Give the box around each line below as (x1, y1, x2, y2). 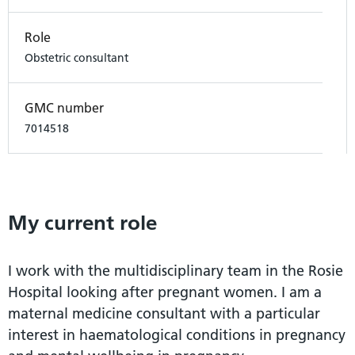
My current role (8, 210, 157, 236)
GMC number (25, 100, 104, 116)
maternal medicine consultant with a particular (8, 304, 320, 323)
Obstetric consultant (25, 51, 128, 66)
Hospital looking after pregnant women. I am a (8, 283, 322, 302)
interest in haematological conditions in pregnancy (8, 326, 345, 345)
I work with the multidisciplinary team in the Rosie (8, 261, 343, 281)
